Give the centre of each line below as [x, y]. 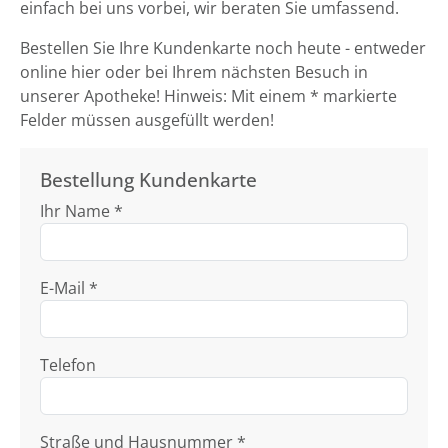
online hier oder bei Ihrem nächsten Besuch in [194, 72]
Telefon [68, 365]
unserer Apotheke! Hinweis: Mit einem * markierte [208, 96]
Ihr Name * [81, 211]
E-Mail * [69, 288]
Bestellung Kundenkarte [148, 179]
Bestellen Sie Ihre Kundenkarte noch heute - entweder [223, 48]
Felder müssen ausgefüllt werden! [147, 120]
